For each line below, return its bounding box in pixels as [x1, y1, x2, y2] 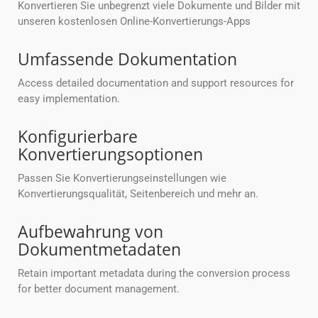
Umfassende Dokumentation [18, 48, 237, 71]
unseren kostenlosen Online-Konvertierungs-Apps [18, 15, 251, 28]
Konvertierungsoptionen [18, 143, 203, 166]
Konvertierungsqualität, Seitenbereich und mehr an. [18, 187, 258, 201]
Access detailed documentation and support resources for [18, 77, 294, 90]
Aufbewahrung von [18, 220, 163, 243]
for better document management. [18, 283, 180, 296]
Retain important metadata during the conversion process [18, 267, 290, 280]
